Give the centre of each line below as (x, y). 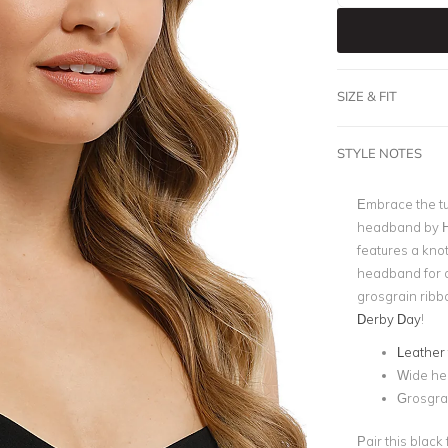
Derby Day (388, 319)
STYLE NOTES (379, 153)
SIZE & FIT (366, 96)
